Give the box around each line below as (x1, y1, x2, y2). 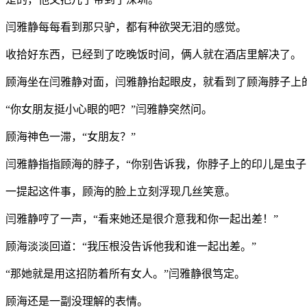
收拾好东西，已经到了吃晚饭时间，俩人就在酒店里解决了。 (5, 48, 302, 60)
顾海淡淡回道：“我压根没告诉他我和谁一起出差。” (5, 240, 256, 252)
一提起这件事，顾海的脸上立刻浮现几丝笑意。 (5, 185, 236, 197)
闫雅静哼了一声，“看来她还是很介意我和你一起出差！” (5, 212, 278, 225)
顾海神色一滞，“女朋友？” (5, 130, 136, 143)
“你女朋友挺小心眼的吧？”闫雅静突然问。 (5, 103, 212, 115)
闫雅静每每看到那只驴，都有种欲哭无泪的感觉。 (5, 21, 247, 33)
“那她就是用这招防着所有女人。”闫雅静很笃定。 (5, 267, 245, 280)
